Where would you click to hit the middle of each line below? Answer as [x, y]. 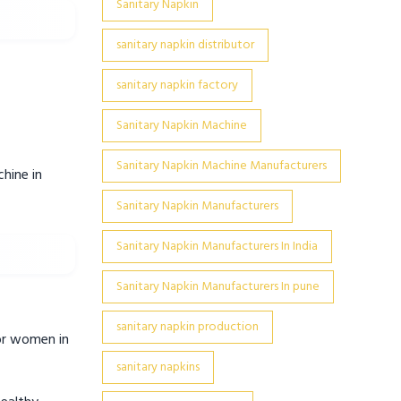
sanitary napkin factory [177, 85]
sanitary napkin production [187, 327]
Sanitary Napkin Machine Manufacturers [221, 166]
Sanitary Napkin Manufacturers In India [217, 247]
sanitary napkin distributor [185, 45]
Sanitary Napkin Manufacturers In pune [218, 287]
